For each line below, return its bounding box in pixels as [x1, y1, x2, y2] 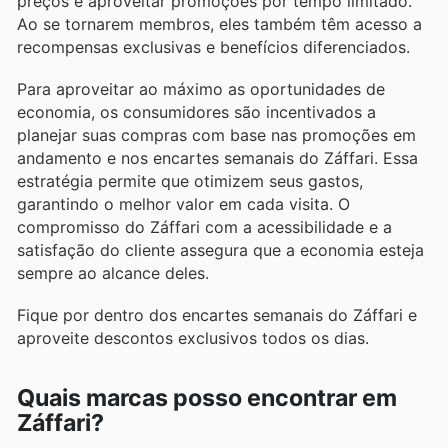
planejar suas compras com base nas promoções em [17, 125, 416, 146]
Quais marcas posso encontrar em [17, 383, 397, 412]
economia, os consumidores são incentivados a [17, 102, 376, 123]
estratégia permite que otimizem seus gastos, [17, 171, 363, 192]
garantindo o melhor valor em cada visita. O [17, 194, 350, 215]
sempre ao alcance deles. [17, 263, 209, 284]
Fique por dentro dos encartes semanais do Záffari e [17, 305, 417, 326]
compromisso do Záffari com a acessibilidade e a [17, 217, 392, 238]
